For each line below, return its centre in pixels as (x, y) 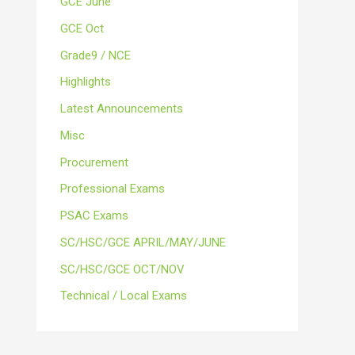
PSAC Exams (94, 216)
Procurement (94, 162)
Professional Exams (113, 189)
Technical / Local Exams (124, 296)
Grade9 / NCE (95, 55)
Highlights (86, 82)
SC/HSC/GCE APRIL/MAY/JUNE (143, 242)
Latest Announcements (122, 109)
